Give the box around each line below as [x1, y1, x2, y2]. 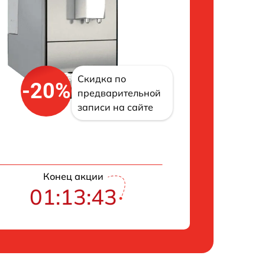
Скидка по [77, 73, 127, 85]
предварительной [77, 87, 161, 99]
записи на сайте [77, 101, 154, 113]
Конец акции [43, 170, 104, 182]
